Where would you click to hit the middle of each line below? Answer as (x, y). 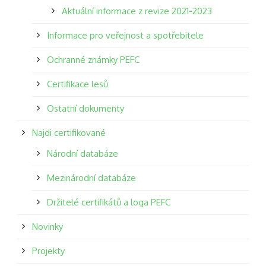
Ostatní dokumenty (85, 108)
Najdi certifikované (69, 132)
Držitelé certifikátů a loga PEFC (109, 202)
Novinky (47, 226)
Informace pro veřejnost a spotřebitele (125, 35)
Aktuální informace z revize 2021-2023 (137, 11)
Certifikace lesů (77, 84)
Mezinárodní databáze (91, 178)
